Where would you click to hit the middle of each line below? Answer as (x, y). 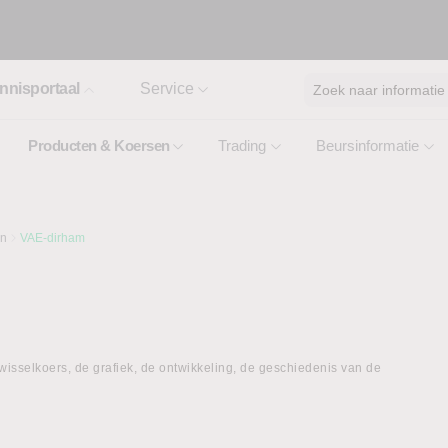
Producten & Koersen (99, 145)
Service (166, 88)
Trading (242, 145)
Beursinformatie (367, 145)
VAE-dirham (52, 238)
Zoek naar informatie (379, 89)
